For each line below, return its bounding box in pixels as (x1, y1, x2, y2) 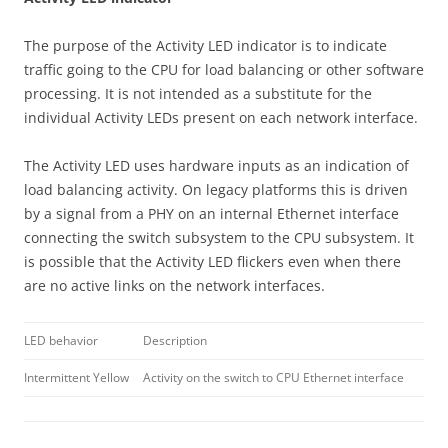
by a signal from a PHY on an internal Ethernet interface (24, 204, 399, 223)
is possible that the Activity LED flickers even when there (24, 252, 401, 271)
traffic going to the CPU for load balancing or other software (24, 60, 424, 79)
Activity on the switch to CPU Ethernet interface (143, 369, 404, 386)
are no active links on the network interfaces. (24, 276, 325, 295)
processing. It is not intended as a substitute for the (24, 84, 372, 103)
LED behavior (24, 332, 98, 349)
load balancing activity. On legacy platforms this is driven (24, 180, 408, 199)
